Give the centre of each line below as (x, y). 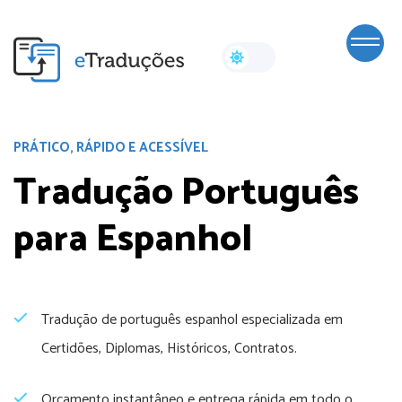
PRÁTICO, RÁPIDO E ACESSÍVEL (111, 148)
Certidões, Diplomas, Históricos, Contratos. (169, 349)
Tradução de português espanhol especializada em (192, 320)
